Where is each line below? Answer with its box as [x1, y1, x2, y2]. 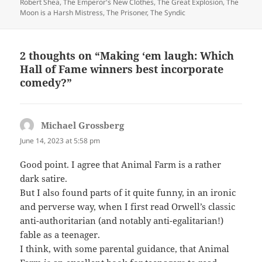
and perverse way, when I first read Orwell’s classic [20, 201, 236, 213]
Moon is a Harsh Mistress [20, 8, 104, 18]
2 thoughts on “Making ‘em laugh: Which [20, 48, 235, 63]
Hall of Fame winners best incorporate [20, 61, 224, 76]
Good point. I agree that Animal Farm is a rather [20, 158, 222, 171]
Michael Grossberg [41, 119, 125, 131]
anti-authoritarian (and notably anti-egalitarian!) [20, 215, 224, 227]
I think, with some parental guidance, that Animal [20, 243, 230, 255]
